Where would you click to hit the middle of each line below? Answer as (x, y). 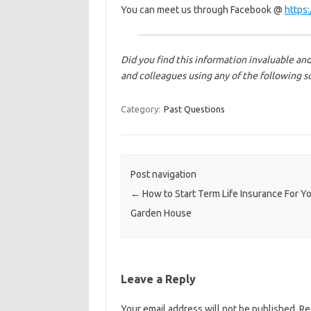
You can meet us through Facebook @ (202, 10)
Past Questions (194, 109)
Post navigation (163, 175)
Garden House (161, 213)
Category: (141, 109)
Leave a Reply (158, 279)
